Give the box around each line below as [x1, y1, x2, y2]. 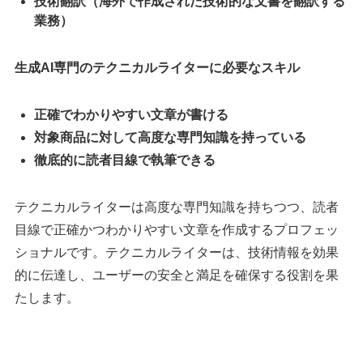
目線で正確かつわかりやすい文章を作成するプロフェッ [14, 223, 339, 237]
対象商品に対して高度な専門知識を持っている [33, 130, 306, 145]
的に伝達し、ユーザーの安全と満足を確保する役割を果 [14, 268, 339, 283]
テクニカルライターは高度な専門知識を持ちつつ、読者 [14, 200, 339, 215]
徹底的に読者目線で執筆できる [33, 153, 216, 168]
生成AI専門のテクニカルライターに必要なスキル [14, 61, 300, 75]
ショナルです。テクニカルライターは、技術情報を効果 [14, 246, 339, 260]
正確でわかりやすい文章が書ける [33, 108, 228, 122]
